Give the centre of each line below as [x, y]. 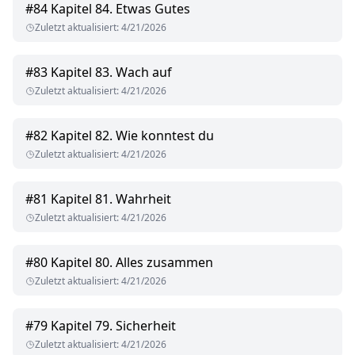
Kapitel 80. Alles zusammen [132, 263]
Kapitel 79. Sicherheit [113, 326]
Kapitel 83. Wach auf [111, 73]
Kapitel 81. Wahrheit [111, 199]
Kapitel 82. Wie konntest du [132, 136]
